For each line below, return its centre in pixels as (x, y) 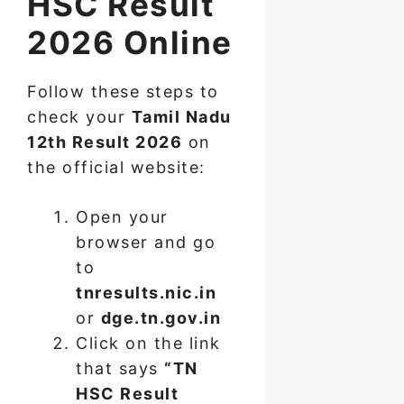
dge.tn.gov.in (161, 318)
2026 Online (130, 43)
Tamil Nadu (181, 117)
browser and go (146, 243)
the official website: (116, 168)
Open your (122, 217)
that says (120, 369)
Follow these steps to (123, 92)
